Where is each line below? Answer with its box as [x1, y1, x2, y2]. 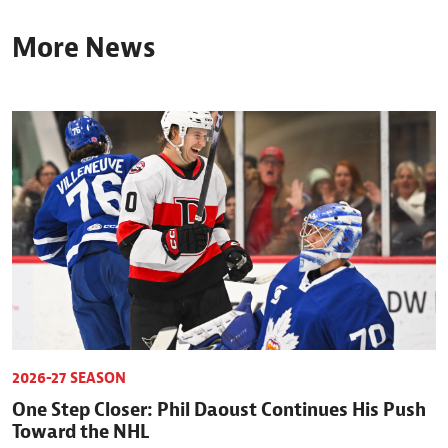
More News [12, 29, 156, 67]
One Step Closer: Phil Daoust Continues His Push [12, 395, 426, 422]
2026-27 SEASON [12, 367, 126, 388]
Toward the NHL [12, 417, 149, 444]
